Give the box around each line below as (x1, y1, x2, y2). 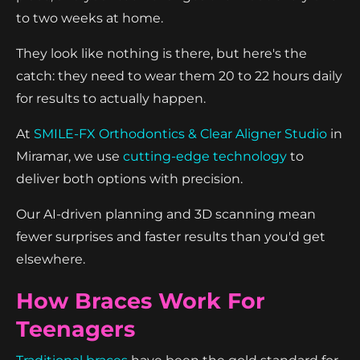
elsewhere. (16, 251, 85, 267)
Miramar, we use (16, 148, 123, 164)
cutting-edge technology (123, 148, 287, 164)
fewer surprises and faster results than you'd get (16, 228, 325, 244)
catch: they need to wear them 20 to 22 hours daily (16, 67, 342, 84)
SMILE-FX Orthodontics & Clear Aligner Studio (34, 125, 327, 141)
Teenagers (16, 315, 135, 342)
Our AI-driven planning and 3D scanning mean (16, 206, 316, 222)
